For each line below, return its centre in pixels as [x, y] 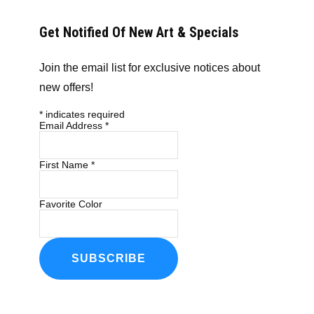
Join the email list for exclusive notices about [150, 67]
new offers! [66, 87]
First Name [65, 164]
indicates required [84, 114]
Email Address [72, 125]
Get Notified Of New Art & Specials [139, 32]
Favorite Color [71, 204]
